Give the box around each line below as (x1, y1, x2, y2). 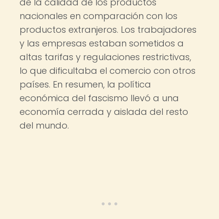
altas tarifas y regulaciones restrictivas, (20, 51, 191, 63)
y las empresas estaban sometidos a (20, 37, 184, 49)
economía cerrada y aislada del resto (20, 106, 188, 118)
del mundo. (20, 119, 69, 131)
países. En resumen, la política (20, 78, 151, 90)
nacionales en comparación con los (20, 10, 177, 22)
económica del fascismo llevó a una (20, 92, 179, 104)
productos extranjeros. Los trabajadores (20, 23, 197, 36)
